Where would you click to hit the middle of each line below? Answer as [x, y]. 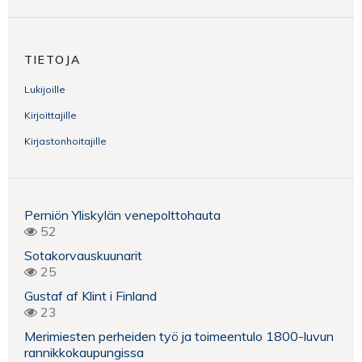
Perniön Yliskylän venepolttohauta [122, 215]
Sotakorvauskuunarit [83, 255]
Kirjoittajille [51, 115]
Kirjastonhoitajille [65, 141]
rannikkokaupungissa [86, 352]
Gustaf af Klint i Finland [90, 295]
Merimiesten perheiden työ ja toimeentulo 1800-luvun [179, 336]
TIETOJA [53, 59]
